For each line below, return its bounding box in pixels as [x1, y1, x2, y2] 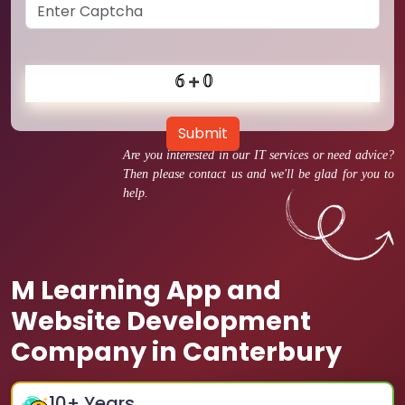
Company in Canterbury [11, 334, 342, 370]
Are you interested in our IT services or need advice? [123, 148, 394, 162]
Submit [177, 123, 228, 144]
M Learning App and [11, 272, 281, 308]
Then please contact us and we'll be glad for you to [123, 167, 394, 181]
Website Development [11, 303, 311, 339]
